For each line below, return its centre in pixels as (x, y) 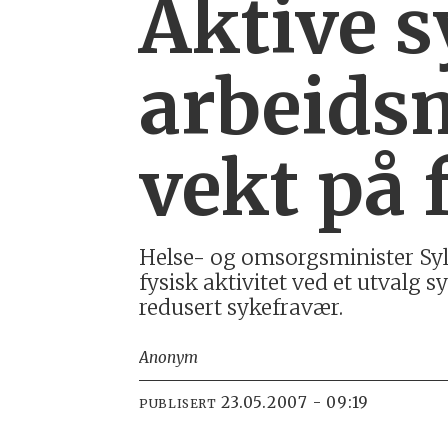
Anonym (169, 358)
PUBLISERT (178, 403)
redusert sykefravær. (241, 308)
